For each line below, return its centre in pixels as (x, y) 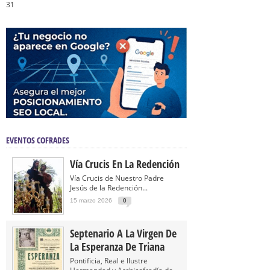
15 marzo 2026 (91, 200)
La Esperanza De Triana (117, 246)
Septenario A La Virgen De (123, 233)
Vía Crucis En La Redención (125, 164)
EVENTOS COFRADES (38, 140)
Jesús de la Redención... (109, 188)
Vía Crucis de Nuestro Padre (117, 178)
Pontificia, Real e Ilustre (109, 261)
